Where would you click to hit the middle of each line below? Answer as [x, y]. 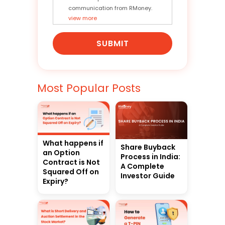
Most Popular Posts [89, 88]
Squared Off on [71, 172]
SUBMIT [113, 43]
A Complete [142, 166]
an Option [61, 152]
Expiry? [55, 181]
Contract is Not [71, 162]
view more [83, 18]
